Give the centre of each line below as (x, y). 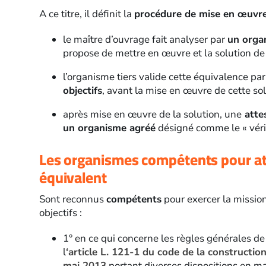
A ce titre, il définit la (86, 14)
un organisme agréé (109, 128)
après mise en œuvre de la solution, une (152, 115)
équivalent (73, 178)
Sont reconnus (72, 199)
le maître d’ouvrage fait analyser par (145, 40)
